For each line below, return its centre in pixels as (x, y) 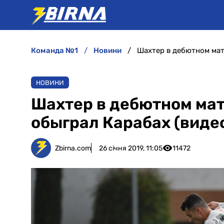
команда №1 (57, 50)
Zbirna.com (73, 148)
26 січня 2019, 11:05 (131, 148)
